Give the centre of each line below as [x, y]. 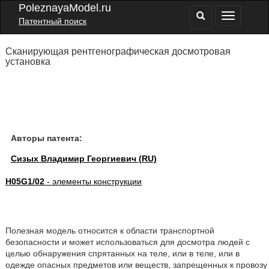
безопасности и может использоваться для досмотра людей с [127, 242]
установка [28, 62]
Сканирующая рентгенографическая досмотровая [118, 51]
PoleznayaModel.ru [65, 8]
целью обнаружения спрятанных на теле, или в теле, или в [122, 253]
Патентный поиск [53, 21]
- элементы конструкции [93, 181]
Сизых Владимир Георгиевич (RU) [83, 159]
